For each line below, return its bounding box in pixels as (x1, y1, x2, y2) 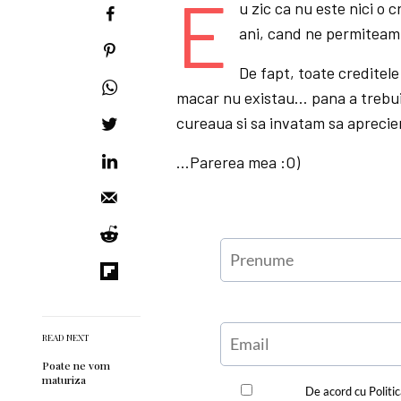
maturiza (42, 372, 86, 387)
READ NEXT (42, 331, 90, 344)
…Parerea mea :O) (176, 152, 301, 172)
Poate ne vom (42, 358, 110, 372)
